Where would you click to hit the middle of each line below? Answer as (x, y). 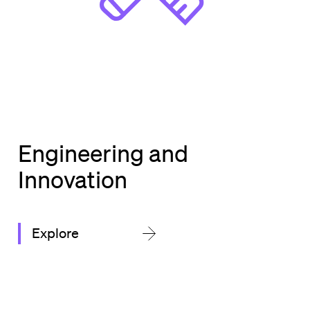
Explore (55, 233)
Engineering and (103, 153)
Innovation (72, 179)
